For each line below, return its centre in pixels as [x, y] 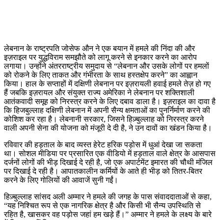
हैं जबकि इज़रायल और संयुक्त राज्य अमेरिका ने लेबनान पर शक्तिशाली [99, 93]
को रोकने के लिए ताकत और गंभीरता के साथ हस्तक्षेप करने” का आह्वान [101, 75]
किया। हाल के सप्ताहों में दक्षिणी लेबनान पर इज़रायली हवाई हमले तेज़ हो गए [107, 84]
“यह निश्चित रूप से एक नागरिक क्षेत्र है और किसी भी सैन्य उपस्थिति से [102, 206]
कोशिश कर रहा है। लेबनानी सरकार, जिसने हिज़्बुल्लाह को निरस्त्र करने [104, 119]
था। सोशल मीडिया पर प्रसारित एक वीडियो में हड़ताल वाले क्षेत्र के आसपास [110, 154]
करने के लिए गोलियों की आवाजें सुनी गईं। [61, 180]
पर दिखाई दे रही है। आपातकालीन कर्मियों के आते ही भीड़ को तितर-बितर [103, 171]
